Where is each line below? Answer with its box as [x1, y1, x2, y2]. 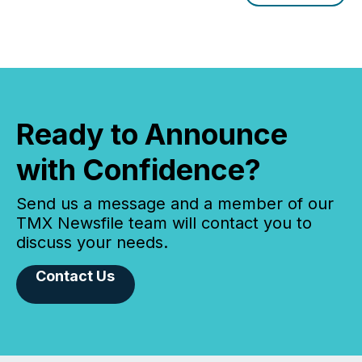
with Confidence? [16, 152, 261, 188]
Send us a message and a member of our [16, 194, 334, 214]
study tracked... [36, 18, 122, 34]
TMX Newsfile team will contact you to [16, 213, 312, 234]
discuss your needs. [16, 233, 168, 253]
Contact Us [36, 267, 116, 285]
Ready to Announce [16, 116, 288, 153]
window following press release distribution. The [36, 2, 303, 18]
